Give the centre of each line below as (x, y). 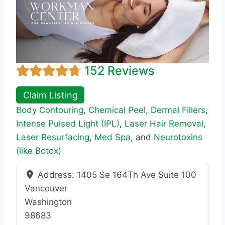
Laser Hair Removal (164, 123)
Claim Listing (50, 95)
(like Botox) (39, 150)
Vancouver (46, 188)
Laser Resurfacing (53, 137)
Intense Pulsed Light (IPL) (68, 123)
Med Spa (113, 137)
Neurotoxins (178, 137)
